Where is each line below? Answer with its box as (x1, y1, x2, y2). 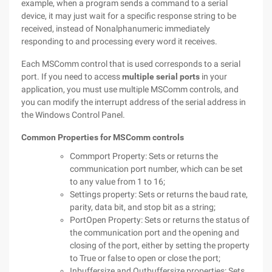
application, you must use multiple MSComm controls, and (21, 84, 239, 94)
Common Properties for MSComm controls (21, 132, 184, 142)
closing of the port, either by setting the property (70, 240, 250, 250)
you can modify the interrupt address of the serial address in (21, 97, 246, 107)
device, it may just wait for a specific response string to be (21, 11, 236, 21)
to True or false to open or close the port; (70, 253, 220, 263)
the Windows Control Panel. (21, 110, 125, 120)
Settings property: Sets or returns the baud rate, (70, 189, 248, 199)
